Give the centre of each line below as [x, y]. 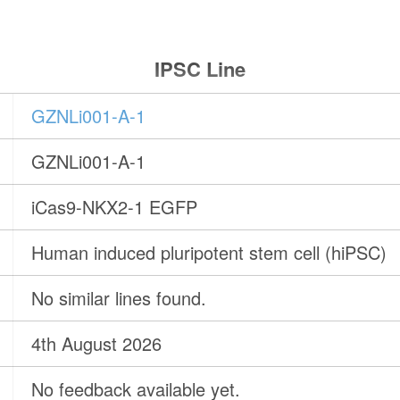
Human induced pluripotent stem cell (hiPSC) [209, 253]
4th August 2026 [97, 344]
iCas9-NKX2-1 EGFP [115, 207]
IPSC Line [200, 69]
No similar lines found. [119, 298]
